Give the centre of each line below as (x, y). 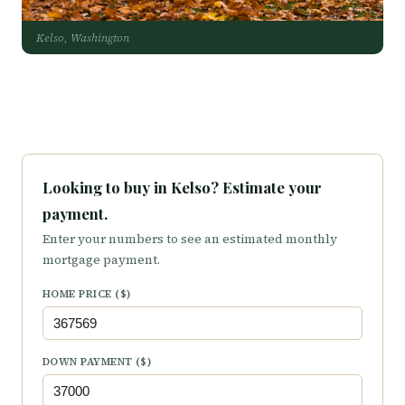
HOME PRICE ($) (87, 294)
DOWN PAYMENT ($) (98, 362)
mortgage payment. (101, 260)
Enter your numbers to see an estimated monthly (190, 239)
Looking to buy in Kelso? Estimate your (182, 187)
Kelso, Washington (83, 38)
